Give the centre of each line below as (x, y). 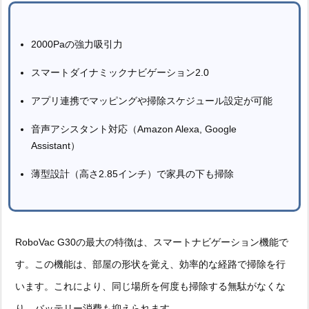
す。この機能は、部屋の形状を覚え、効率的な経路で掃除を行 (150, 264)
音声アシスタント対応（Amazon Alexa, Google (134, 129)
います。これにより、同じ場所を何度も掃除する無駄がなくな (150, 286)
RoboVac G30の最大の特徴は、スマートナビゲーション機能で (152, 242)
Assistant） (56, 145)
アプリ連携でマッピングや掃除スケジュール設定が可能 (152, 100)
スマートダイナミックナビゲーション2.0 (120, 72)
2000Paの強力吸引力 (77, 44)
